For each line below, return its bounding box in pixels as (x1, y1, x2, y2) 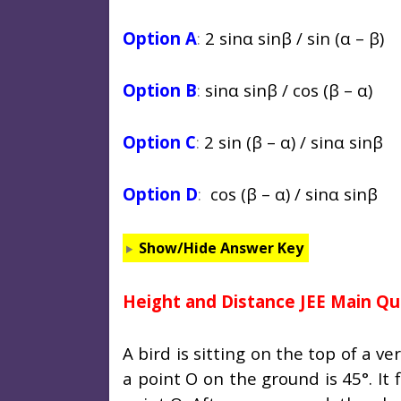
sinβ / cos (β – (239, 79, 357, 102)
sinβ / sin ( (253, 27, 340, 50)
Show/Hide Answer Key (138, 238, 303, 259)
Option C (123, 131, 196, 154)
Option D (123, 183, 198, 206)
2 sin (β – (204, 131, 280, 154)
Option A (123, 27, 197, 50)
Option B (123, 79, 197, 102)
